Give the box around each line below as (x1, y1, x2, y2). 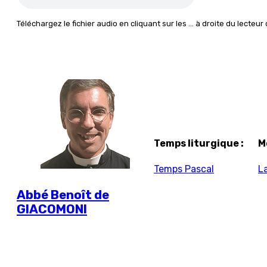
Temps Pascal (154, 163, 214, 175)
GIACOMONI (17, 201, 87, 216)
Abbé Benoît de (17, 187, 109, 202)
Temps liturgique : (154, 137, 244, 149)
